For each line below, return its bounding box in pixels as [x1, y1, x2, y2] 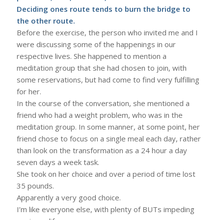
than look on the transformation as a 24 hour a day [16, 145, 187, 155]
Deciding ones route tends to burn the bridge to [16, 3, 191, 14]
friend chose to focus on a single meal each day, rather [16, 133, 201, 143]
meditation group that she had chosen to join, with [16, 62, 187, 73]
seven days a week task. [16, 157, 99, 167]
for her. [16, 86, 41, 96]
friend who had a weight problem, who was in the [16, 110, 183, 120]
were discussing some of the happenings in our [16, 39, 176, 49]
